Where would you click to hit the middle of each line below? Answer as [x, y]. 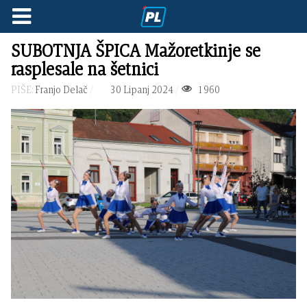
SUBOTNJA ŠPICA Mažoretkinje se [136, 50]
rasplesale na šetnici [85, 69]
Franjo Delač [62, 90]
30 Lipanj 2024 [142, 90]
